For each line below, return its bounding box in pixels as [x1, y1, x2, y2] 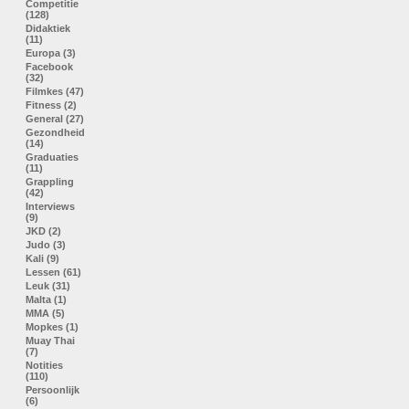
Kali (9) [26, 253, 59, 264]
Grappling [26, 176, 74, 187]
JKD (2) [26, 225, 61, 236]
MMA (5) [26, 308, 65, 319]
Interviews [26, 201, 75, 212]
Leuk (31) [26, 280, 70, 291]
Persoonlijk [26, 384, 79, 395]
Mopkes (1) [26, 321, 79, 332]
